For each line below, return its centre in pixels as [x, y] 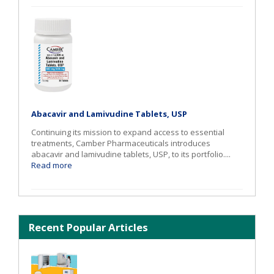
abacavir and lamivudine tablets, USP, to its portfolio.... [131, 154]
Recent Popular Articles [88, 228]
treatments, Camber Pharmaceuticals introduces [121, 143]
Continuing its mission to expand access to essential [128, 132]
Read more [52, 165]
